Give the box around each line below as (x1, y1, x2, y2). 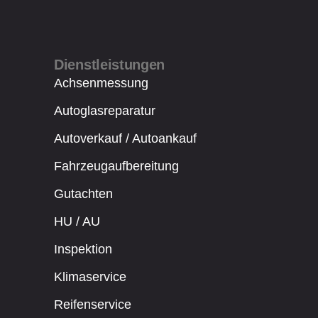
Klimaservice (54, 270, 126, 285)
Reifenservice (54, 297, 131, 312)
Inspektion (54, 242, 112, 257)
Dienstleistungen (54, 57, 165, 73)
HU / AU (54, 214, 100, 229)
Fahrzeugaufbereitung (54, 159, 179, 174)
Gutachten (54, 187, 113, 202)
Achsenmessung (54, 76, 148, 91)
